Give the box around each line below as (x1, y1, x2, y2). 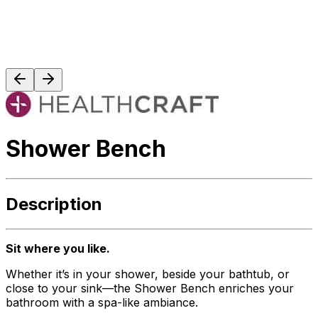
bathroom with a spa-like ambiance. (6, 295, 198, 309)
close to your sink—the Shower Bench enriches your (6, 280, 294, 295)
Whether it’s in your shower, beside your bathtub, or (6, 266, 290, 281)
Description (6, 193, 102, 214)
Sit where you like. (6, 241, 110, 256)
